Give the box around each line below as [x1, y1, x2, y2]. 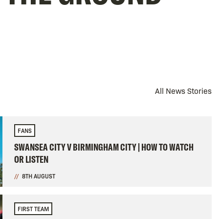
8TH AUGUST [22, 172, 55, 180]
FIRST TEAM [17, 205, 49, 213]
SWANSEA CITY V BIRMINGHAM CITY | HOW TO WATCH [14, 141, 194, 153]
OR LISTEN [14, 153, 48, 165]
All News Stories [155, 86, 212, 96]
